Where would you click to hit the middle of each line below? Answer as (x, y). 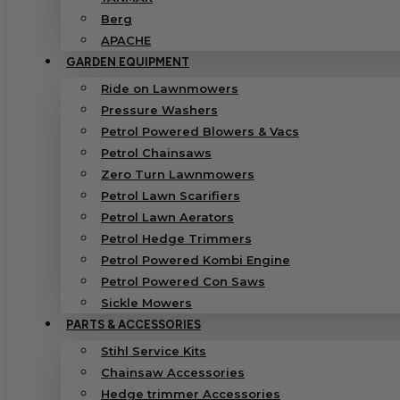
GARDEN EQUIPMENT (128, 62)
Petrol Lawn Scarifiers (171, 195)
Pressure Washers (159, 109)
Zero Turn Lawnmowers (178, 174)
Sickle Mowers (146, 302)
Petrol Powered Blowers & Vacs (200, 131)
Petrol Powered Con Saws (183, 281)
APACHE (126, 40)
